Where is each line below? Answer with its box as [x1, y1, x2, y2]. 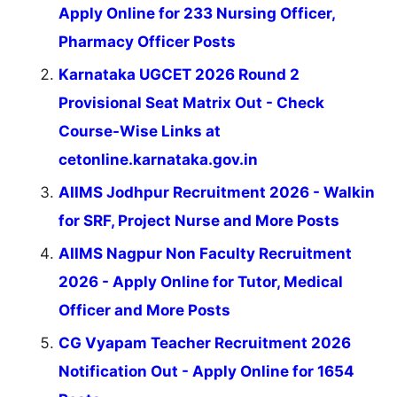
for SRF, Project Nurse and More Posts [58, 211, 339, 230]
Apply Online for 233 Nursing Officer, [58, 4, 335, 22]
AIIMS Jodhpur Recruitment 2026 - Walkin [58, 183, 375, 201]
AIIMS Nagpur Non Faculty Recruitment [58, 244, 352, 262]
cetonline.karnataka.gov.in [58, 150, 258, 168]
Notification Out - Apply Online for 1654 [58, 362, 354, 380]
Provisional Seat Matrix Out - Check [58, 93, 324, 112]
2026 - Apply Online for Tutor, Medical [58, 272, 343, 291]
